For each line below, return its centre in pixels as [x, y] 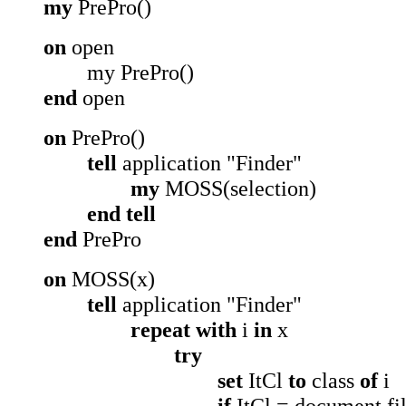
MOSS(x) [111, 279]
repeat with [184, 329]
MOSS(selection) [238, 188]
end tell [121, 213]
